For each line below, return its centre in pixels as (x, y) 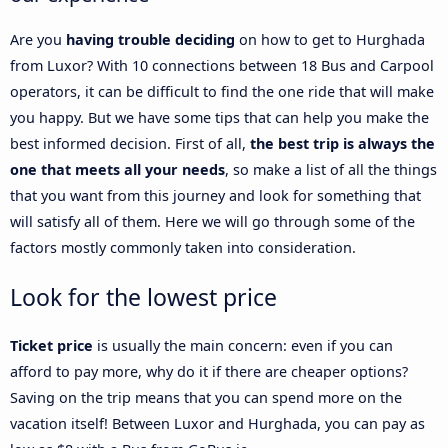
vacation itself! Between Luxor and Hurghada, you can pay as (217, 424)
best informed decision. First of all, (130, 144)
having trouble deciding (150, 40)
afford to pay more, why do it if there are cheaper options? (209, 372)
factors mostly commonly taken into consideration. (183, 248)
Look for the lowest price (143, 297)
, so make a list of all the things (331, 170)
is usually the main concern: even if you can (243, 346)
